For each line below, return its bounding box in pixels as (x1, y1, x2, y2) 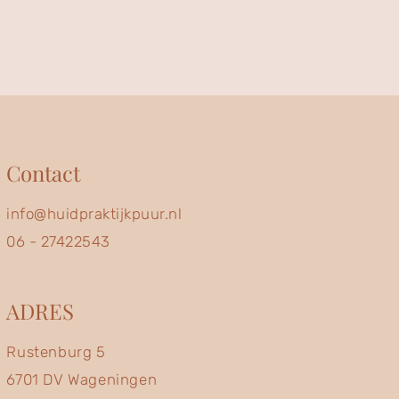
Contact (6, 158, 81, 187)
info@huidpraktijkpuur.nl (6, 204, 183, 223)
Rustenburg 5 (6, 342, 106, 361)
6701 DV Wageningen (6, 370, 158, 388)
